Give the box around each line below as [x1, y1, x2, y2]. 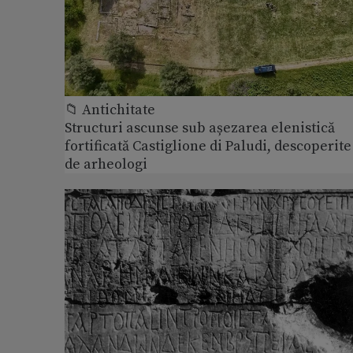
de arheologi [65, 155, 147, 174]
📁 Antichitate [65, 101, 155, 120]
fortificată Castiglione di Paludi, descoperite [65, 137, 351, 156]
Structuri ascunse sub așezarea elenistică [65, 119, 335, 138]
